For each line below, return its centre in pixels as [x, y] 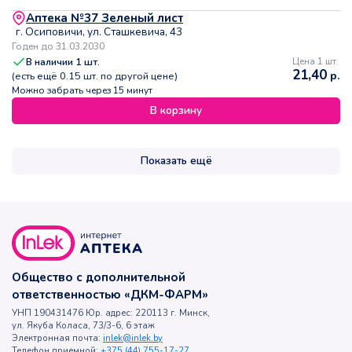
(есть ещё [36, 77]
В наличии [51, 62]
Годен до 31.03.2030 [58, 47]
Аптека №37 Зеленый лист [104, 18]
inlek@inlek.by [133, 339]
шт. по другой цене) [129, 77]
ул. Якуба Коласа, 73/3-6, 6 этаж [83, 326]
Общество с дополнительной [99, 278]
